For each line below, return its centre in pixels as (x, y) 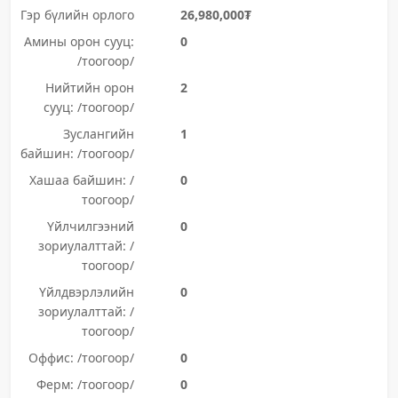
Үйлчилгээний (90, 226)
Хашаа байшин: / (81, 180)
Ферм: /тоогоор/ (85, 384)
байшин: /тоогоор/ (77, 153)
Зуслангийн (98, 134)
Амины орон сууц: (79, 41)
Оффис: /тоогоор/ (81, 358)
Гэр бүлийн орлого (77, 15)
